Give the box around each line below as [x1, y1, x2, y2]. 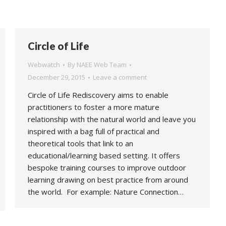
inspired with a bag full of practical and [28, 126, 159, 136]
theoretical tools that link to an [28, 138, 133, 148]
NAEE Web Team [77, 60, 127, 69]
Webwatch [28, 60, 60, 69]
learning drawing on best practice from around [28, 175, 188, 185]
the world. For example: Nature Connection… [28, 187, 184, 197]
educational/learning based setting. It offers [28, 150, 180, 160]
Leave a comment [93, 73, 147, 82]
